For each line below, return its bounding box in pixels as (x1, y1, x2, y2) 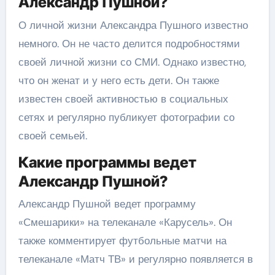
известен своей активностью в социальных (18, 91, 228, 106)
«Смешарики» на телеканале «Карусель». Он (18, 215, 232, 229)
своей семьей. (18, 128, 87, 142)
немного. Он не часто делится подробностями (18, 36, 240, 50)
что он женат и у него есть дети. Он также (18, 73, 219, 87)
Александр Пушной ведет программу (18, 197, 196, 211)
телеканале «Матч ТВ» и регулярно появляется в (18, 252, 253, 266)
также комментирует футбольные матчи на (18, 234, 227, 247)
